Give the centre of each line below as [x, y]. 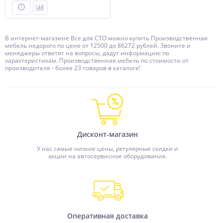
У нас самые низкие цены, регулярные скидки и [108, 149]
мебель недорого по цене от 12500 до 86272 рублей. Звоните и [98, 46]
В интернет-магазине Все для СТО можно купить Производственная [106, 38]
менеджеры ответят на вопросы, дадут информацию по [87, 53]
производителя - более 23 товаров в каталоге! [73, 68]
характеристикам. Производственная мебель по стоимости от [97, 60]
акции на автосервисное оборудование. [108, 156]
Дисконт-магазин [108, 134]
